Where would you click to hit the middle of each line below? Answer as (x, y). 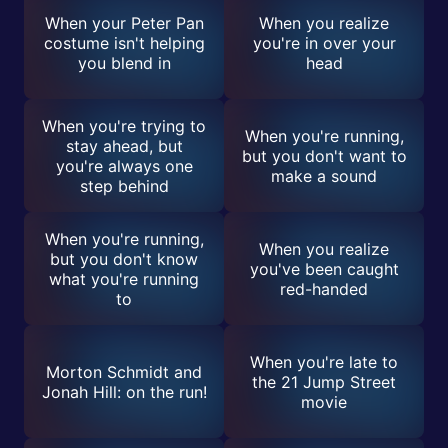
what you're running (124, 278)
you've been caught (324, 268)
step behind (124, 185)
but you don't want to (324, 155)
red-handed (324, 288)
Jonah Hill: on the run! (124, 391)
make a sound (324, 175)
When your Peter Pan (124, 22)
